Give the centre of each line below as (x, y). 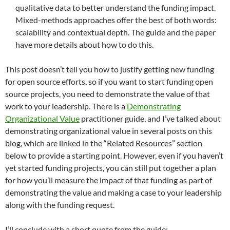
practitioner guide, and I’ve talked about (150, 118)
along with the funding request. (60, 204)
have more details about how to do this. (84, 44)
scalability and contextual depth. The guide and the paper (116, 32)
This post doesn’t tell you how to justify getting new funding (110, 69)
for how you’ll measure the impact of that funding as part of (109, 180)
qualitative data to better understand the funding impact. (116, 7)
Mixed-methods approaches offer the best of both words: (116, 20)
